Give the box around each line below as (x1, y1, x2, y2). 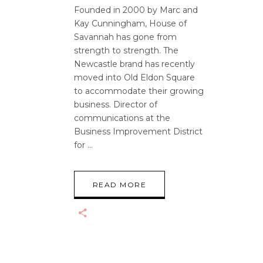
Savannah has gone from (74, 32, 177, 42)
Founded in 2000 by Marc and (74, 5, 198, 15)
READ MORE (93, 180, 146, 189)
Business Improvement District (74, 126, 203, 137)
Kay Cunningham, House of (74, 18, 187, 29)
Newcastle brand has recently (74, 59, 195, 69)
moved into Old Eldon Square (74, 72, 195, 83)
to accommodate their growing (74, 86, 204, 96)
